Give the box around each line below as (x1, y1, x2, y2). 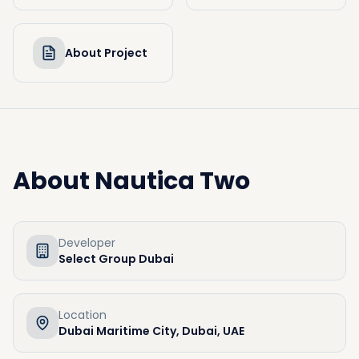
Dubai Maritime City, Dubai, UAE (58, 323, 244, 339)
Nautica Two (95, 164, 250, 198)
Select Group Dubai (58, 251, 174, 267)
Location (58, 307, 107, 323)
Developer (58, 235, 115, 251)
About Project (65, 45, 147, 61)
